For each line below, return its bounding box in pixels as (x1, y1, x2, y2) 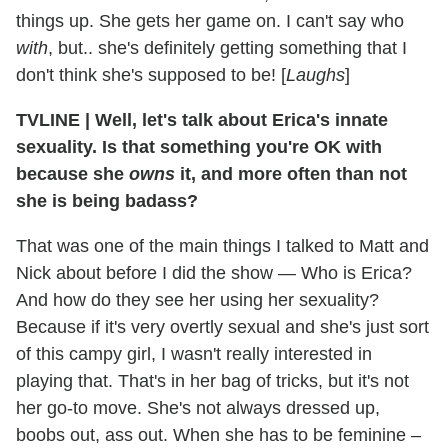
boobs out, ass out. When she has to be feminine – (16, 424, 421, 445)
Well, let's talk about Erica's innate (90, 109, 388, 130)
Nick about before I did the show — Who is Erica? (16, 262, 412, 283)
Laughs (286, 64, 345, 85)
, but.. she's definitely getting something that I (48, 37, 407, 58)
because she (16, 163, 129, 184)
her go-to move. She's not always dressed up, (16, 397, 380, 418)
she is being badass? (16, 190, 198, 211)
